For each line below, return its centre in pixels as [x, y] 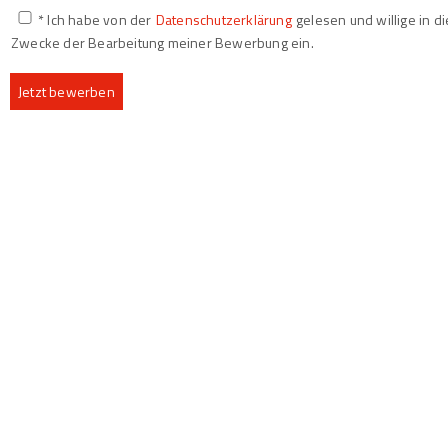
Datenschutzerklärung [223, 20]
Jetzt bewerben [66, 91]
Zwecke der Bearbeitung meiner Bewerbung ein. [162, 43]
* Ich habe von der [96, 20]
